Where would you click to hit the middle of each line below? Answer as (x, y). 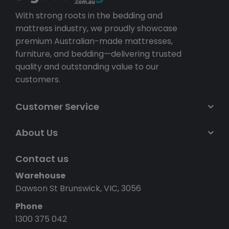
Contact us (42, 159)
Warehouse (40, 176)
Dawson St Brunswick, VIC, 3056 (78, 189)
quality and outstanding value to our (87, 67)
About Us (37, 133)
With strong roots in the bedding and (89, 16)
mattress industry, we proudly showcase (96, 29)
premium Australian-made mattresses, (94, 41)
